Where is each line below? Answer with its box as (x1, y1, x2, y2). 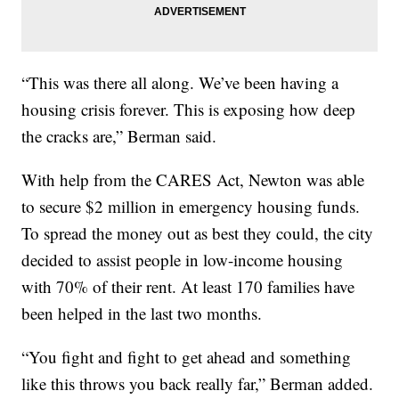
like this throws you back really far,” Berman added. (21, 372, 374, 395)
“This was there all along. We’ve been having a (21, 71, 339, 94)
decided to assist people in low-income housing (21, 248, 344, 272)
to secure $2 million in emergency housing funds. (21, 195, 361, 218)
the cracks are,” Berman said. (21, 125, 217, 148)
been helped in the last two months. (21, 302, 263, 325)
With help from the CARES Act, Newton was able (21, 168, 365, 191)
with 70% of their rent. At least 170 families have (21, 275, 355, 298)
